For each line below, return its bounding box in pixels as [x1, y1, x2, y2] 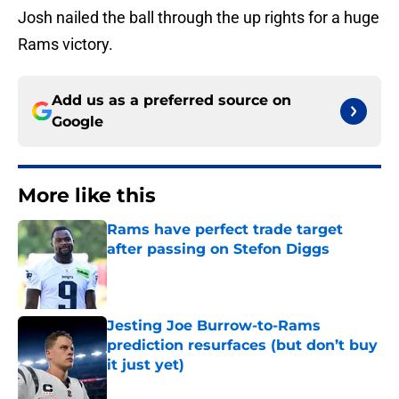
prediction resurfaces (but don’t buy [107, 337, 378, 354]
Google [52, 113, 103, 131]
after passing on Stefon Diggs [107, 240, 330, 258]
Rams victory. [18, 35, 113, 54]
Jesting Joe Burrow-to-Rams [107, 317, 321, 335]
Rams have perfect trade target [107, 221, 343, 239]
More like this [18, 183, 156, 208]
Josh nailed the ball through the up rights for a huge [18, 8, 379, 28]
